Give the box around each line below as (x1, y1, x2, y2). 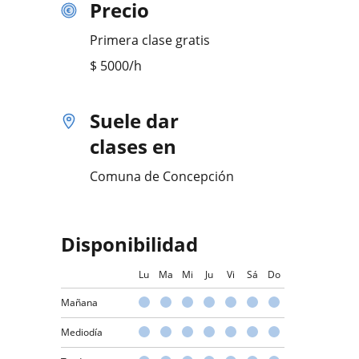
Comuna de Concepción (90, 167, 234, 185)
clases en (90, 133, 176, 159)
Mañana (61, 296, 98, 309)
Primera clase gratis (90, 31, 210, 49)
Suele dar (90, 107, 179, 134)
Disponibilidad (61, 231, 198, 257)
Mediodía (61, 325, 103, 339)
